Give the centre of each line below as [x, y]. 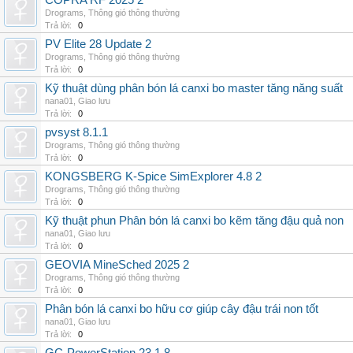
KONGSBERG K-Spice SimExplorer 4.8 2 [153, 176]
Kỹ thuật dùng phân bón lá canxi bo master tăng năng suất [194, 88]
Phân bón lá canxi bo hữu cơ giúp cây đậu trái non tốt [182, 309]
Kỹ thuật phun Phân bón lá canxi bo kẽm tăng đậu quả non [194, 221]
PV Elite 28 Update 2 [98, 44]
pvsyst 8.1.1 [76, 132]
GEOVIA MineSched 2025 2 [117, 265]
